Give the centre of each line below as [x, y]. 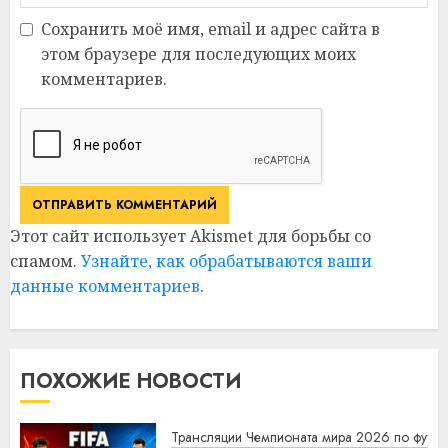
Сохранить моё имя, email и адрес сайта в [210, 28]
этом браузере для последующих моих [198, 53]
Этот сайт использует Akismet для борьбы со [190, 235]
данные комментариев [105, 285]
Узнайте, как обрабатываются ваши [226, 260]
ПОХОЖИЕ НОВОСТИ [131, 381]
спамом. [45, 260]
